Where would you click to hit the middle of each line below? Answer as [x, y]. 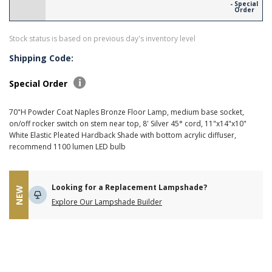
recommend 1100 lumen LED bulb [67, 147]
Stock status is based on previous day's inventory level [102, 39]
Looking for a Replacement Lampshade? [129, 187]
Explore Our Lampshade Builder [107, 202]
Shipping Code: [41, 58]
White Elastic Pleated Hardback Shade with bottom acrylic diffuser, [123, 135]
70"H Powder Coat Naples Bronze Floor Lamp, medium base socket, [127, 112]
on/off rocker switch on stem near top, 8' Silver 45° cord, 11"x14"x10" [128, 124]
